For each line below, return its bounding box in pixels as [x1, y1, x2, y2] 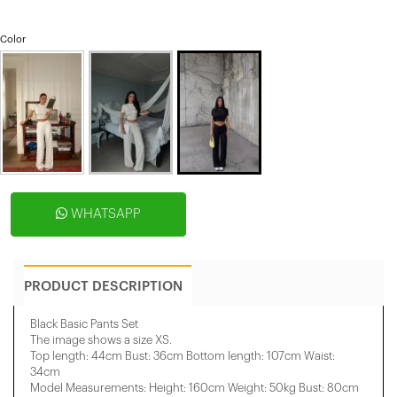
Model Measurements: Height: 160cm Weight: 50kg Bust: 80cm [30, 381, 359, 393]
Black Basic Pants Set [30, 317, 138, 330]
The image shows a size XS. [30, 333, 172, 346]
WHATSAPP [67, 206, 141, 221]
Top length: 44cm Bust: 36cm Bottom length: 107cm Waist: [30, 349, 335, 362]
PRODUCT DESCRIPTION [24, 279, 183, 293]
